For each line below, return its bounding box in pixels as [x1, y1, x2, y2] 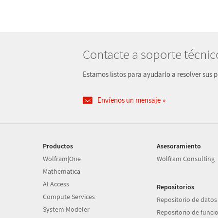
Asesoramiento [156, 142, 201, 150]
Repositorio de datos [156, 195, 217, 204]
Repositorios [156, 182, 194, 191]
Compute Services [43, 192, 95, 201]
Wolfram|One [43, 154, 81, 163]
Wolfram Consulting [156, 154, 215, 163]
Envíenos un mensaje [97, 95, 161, 105]
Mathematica [43, 167, 80, 176]
